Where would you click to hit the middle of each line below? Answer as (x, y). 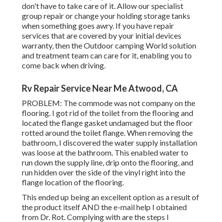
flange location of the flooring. (73, 182)
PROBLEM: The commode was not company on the (109, 103)
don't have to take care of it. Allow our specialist (103, 6)
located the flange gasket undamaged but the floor (107, 123)
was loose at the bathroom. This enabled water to (105, 153)
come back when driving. (64, 65)
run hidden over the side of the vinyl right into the (104, 172)
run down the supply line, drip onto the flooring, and (108, 163)
